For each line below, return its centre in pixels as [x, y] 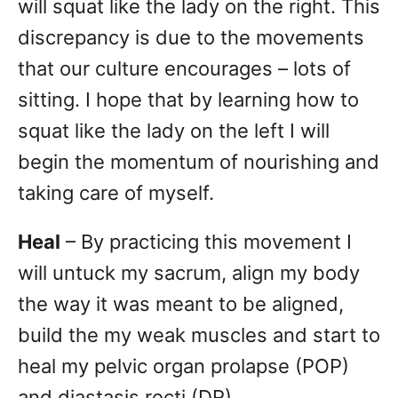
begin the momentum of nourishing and [199, 162]
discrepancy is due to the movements [191, 38]
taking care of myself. [116, 193]
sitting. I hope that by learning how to [188, 100]
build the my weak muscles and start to [199, 335]
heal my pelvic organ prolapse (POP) [183, 366]
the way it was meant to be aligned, [181, 304]
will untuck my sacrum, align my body [189, 273]
